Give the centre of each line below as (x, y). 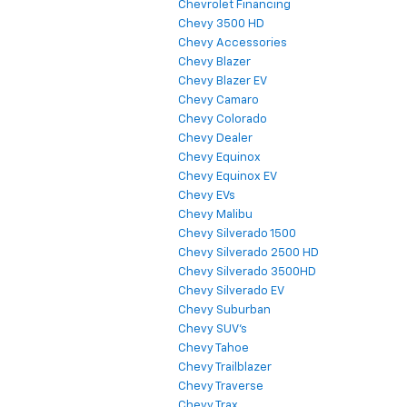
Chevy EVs (207, 196)
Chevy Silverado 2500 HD (248, 253)
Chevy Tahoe (213, 349)
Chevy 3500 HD (221, 25)
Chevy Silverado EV (231, 292)
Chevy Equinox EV (228, 177)
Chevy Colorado (223, 120)
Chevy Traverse (221, 387)
